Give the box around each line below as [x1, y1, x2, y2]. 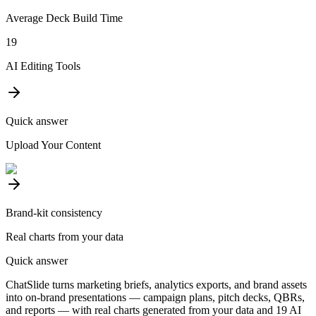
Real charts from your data [6, 230, 123, 243]
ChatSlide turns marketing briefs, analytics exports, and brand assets [6, 278, 307, 291]
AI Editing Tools [6, 59, 80, 72]
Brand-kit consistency [6, 206, 102, 219]
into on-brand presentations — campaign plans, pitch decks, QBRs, [6, 291, 305, 303]
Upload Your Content [6, 138, 101, 151]
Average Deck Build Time [6, 11, 123, 24]
